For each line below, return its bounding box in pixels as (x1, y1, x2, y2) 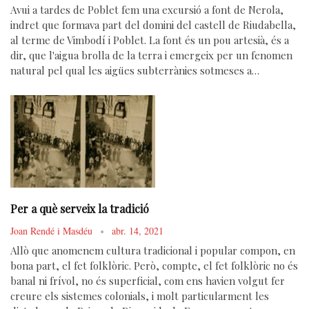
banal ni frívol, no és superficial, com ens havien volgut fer (10, 274, 285, 288)
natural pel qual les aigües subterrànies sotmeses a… (10, 63, 259, 78)
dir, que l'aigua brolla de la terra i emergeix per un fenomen (10, 48, 292, 63)
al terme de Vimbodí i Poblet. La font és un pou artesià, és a (10, 33, 289, 48)
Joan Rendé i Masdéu (10, 224, 95, 238)
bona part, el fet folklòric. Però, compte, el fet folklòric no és (10, 259, 298, 273)
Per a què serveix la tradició (10, 201, 149, 217)
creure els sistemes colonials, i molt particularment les (10, 289, 269, 303)
